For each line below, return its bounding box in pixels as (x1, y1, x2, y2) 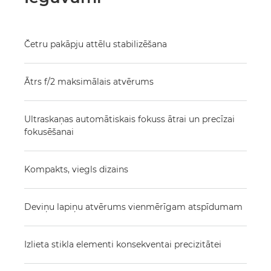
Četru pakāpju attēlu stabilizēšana (24, 39, 167, 50)
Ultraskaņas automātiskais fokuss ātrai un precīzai (24, 114, 235, 125)
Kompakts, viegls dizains (24, 164, 128, 175)
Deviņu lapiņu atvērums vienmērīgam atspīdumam (24, 201, 243, 212)
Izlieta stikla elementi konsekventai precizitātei (24, 239, 221, 250)
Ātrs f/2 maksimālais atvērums (24, 76, 154, 87)
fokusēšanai (24, 126, 74, 137)
